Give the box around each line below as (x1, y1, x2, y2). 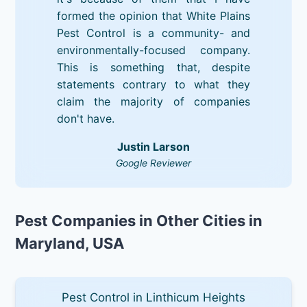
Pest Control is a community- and (56, 25, 251, 40)
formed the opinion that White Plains (56, 8, 251, 23)
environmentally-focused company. (56, 42, 251, 57)
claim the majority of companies (56, 94, 251, 108)
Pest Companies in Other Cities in (15, 211, 263, 230)
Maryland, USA (15, 234, 125, 252)
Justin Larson (117, 139, 190, 153)
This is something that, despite (56, 60, 251, 74)
